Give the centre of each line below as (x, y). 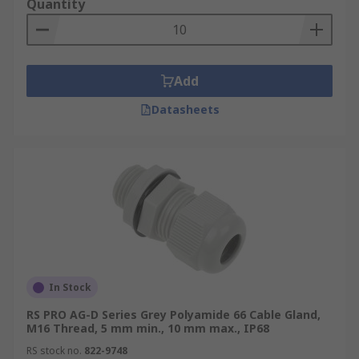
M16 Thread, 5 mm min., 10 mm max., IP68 (148, 328)
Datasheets (185, 109)
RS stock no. (54, 351)
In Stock (70, 287)
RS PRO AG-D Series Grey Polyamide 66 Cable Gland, (173, 315)
